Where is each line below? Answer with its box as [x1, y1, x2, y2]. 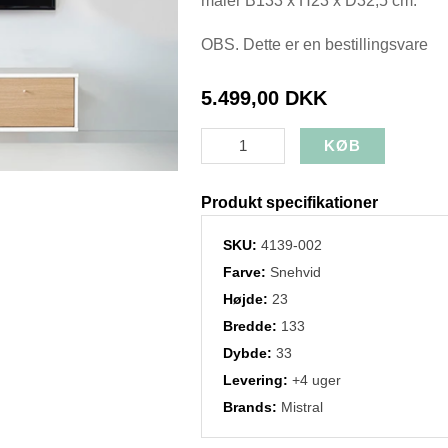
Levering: [223, 371, 293, 388]
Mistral [281, 398, 324, 415]
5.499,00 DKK [201, 86, 328, 109]
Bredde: [223, 317, 282, 334]
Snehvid [270, 263, 322, 280]
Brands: [223, 398, 282, 415]
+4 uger [292, 371, 342, 388]
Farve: [223, 263, 271, 280]
